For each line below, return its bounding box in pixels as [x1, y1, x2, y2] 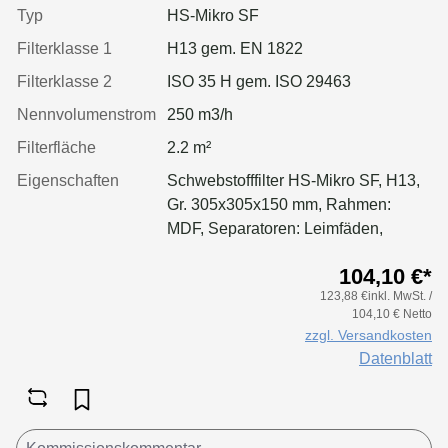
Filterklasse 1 [17, 39, 112, 57]
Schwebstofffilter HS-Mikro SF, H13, [167, 171, 420, 189]
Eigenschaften [17, 171, 119, 189]
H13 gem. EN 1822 [167, 39, 303, 57]
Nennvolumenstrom [17, 105, 156, 123]
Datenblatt [359, 349, 432, 367]
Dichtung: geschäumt [167, 243, 317, 261]
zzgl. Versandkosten [305, 326, 432, 343]
